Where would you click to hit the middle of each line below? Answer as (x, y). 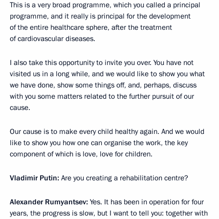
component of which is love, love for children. (81, 154)
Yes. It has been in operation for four (146, 202)
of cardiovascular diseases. (53, 38)
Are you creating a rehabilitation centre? (124, 178)
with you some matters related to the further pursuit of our (102, 96)
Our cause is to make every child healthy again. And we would (107, 131)
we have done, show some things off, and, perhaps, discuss (103, 85)
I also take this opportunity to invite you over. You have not (102, 62)
